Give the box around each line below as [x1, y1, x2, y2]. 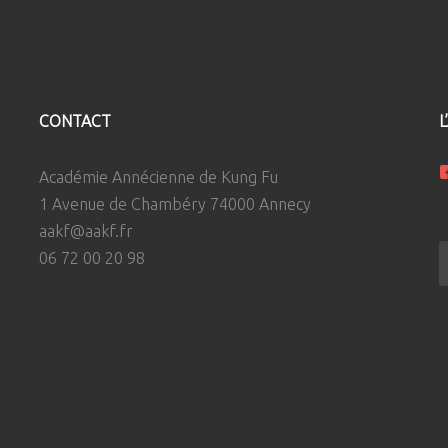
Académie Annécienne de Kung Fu [38, 167, 278, 186]
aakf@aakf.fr [38, 221, 133, 240]
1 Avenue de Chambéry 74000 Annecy [38, 194, 311, 213]
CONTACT [38, 111, 111, 130]
